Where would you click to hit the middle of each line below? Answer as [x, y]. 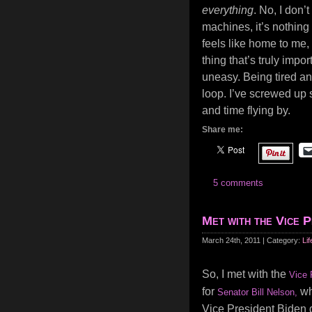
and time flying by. [246, 110]
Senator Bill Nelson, [257, 292]
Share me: [223, 130]
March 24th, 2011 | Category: [252, 240]
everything [228, 10]
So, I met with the [245, 274]
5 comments [238, 183]
